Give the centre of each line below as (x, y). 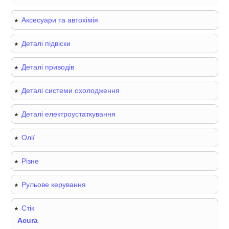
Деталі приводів (48, 67)
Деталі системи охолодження (71, 91)
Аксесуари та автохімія (60, 20)
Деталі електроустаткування (69, 114)
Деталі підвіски (46, 44)
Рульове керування (54, 185)
